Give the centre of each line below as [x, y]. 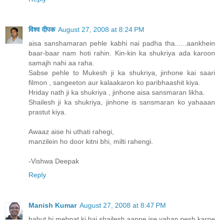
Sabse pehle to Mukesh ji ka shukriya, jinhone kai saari [122, 73]
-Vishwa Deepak [54, 161]
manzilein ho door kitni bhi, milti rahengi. [91, 142]
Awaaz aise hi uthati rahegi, [71, 132]
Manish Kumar [53, 206]
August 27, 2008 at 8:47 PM [123, 206]
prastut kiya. [47, 112]
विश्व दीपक [42, 30]
